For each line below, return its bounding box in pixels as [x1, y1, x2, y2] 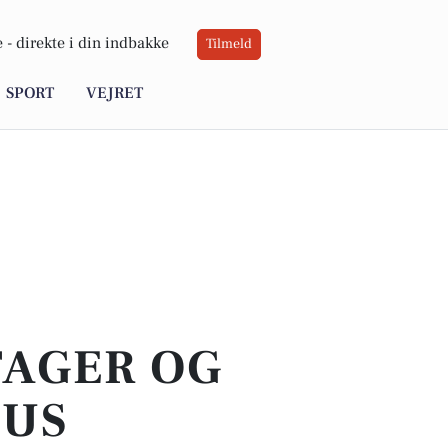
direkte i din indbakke [16, 33, 169, 54]
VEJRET [86, 83, 143, 104]
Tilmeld [206, 35, 252, 54]
